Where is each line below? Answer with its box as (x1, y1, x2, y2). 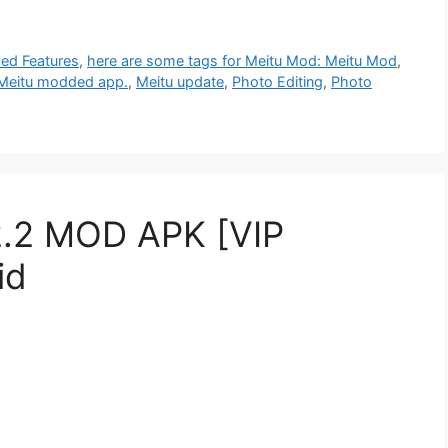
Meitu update (136, 73, 224, 91)
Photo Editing (232, 73, 323, 91)
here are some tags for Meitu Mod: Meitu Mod (87, 52, 398, 70)
